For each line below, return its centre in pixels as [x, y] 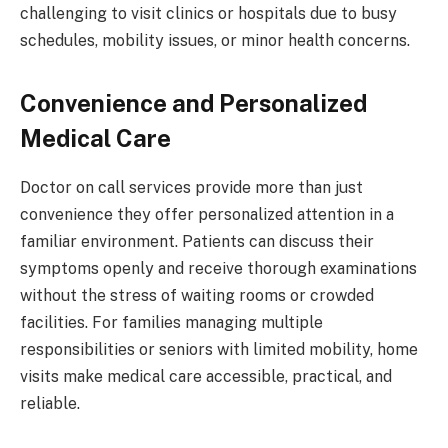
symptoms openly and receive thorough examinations [218, 269]
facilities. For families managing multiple [171, 323]
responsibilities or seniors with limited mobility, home [219, 350]
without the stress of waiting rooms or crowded [197, 296]
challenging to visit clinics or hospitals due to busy [208, 14]
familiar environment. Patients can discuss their [197, 242]
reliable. [50, 404]
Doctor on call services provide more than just [191, 188]
